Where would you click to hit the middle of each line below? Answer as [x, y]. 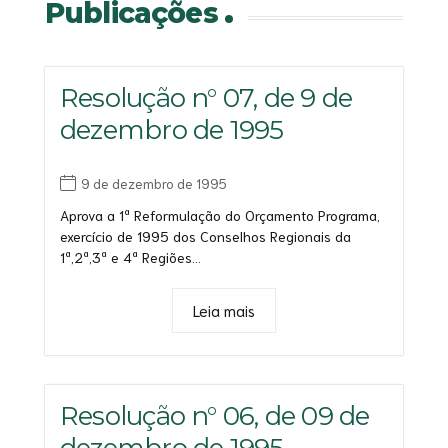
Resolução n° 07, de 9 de [206, 98]
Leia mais [224, 309]
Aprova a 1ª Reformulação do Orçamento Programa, [220, 214]
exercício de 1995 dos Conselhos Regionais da [205, 235]
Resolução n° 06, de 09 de [215, 415]
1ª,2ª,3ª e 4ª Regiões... [130, 256]
